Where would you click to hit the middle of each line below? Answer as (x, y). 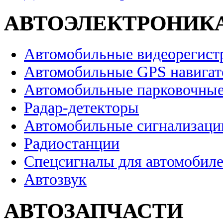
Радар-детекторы (81, 108)
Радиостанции (72, 143)
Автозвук (55, 179)
